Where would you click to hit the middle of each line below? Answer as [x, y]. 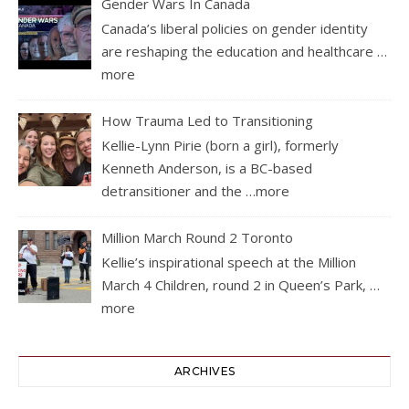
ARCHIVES [204, 371]
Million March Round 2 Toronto [198, 237]
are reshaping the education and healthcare [240, 51]
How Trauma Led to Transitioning [208, 120]
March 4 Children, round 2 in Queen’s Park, [236, 284]
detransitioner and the [174, 190]
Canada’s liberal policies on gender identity [235, 28]
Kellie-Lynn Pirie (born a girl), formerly [220, 145]
